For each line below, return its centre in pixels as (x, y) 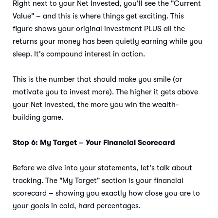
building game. (39, 118)
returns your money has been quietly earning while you (108, 42)
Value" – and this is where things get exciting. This (98, 16)
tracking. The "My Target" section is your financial (98, 181)
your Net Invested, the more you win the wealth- (96, 105)
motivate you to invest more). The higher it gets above (105, 92)
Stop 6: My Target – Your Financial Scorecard (94, 143)
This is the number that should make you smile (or (98, 80)
